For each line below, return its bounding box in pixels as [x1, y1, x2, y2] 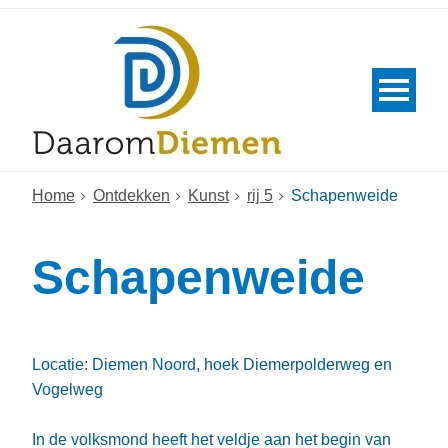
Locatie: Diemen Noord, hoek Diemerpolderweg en [32, 356, 392, 373]
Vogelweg [32, 381, 103, 398]
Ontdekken [93, 187, 170, 204]
